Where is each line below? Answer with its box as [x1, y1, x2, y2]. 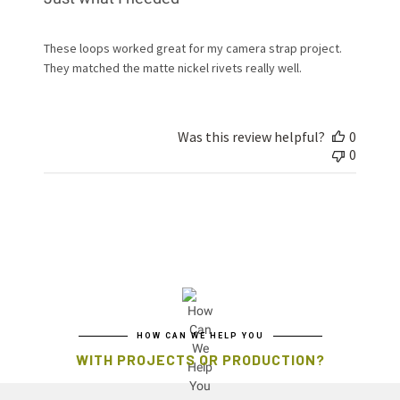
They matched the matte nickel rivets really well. [44, 60, 303, 77]
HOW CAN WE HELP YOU [136, 331, 264, 341]
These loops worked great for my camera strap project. [44, 40, 343, 57]
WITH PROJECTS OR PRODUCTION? [75, 351, 325, 369]
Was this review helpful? [177, 128, 325, 146]
